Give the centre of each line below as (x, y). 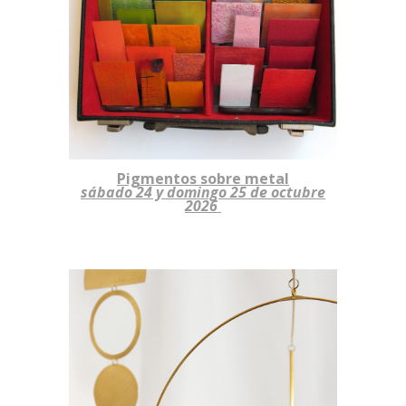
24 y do (160, 192)
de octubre (286, 192)
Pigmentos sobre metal (203, 178)
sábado (108, 192)
